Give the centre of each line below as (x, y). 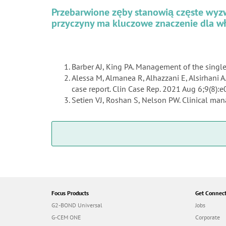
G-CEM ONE (66, 217)
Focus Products (70, 193)
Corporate (208, 217)
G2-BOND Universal (77, 205)
